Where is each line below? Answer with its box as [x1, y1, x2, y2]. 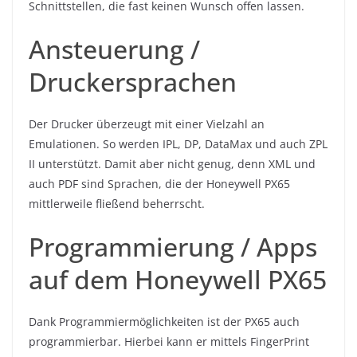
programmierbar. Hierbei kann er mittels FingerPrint [29, 334, 309, 350]
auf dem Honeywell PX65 [29, 262, 327, 297]
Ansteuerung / [29, 32, 200, 67]
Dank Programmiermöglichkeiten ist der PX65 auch [29, 314, 300, 330]
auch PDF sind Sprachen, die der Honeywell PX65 [29, 176, 290, 192]
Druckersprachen [29, 65, 237, 100]
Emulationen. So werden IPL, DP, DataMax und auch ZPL [29, 136, 328, 152]
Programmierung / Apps [29, 229, 317, 265]
